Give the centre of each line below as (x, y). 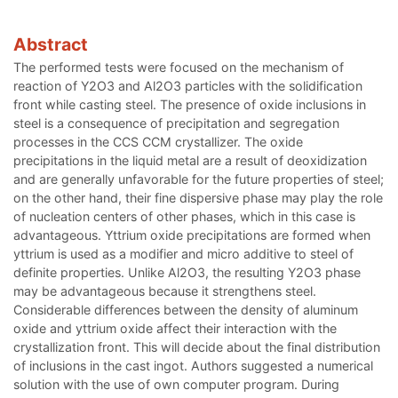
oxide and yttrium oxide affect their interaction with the (175, 329)
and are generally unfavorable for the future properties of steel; (199, 179)
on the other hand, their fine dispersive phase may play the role (198, 198)
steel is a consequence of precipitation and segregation (176, 123)
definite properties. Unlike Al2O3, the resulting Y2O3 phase (187, 273)
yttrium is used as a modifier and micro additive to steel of (183, 254)
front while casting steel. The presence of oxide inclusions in (190, 105)
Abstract (51, 45)
